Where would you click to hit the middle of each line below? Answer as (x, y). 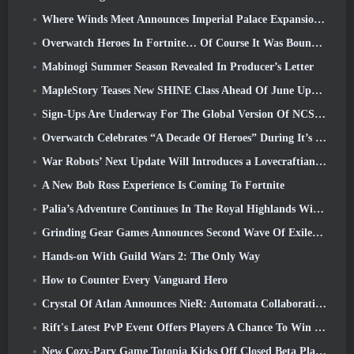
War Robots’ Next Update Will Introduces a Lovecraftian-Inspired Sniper (179, 162)
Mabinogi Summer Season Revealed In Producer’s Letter (178, 67)
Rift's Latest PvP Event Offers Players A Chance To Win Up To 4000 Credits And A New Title (178, 328)
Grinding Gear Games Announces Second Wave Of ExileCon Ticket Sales (177, 233)
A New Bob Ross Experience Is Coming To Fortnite (163, 186)
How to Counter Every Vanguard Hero (135, 281)
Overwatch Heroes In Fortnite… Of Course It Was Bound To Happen (177, 43)
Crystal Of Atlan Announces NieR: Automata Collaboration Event (179, 304)
